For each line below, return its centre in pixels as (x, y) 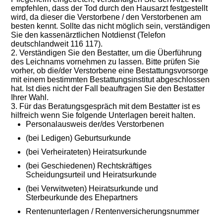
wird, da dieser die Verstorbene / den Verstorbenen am (106, 17)
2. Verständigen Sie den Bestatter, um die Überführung (107, 53)
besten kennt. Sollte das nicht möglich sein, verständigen (111, 26)
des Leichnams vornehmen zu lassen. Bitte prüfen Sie (106, 62)
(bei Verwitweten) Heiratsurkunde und (92, 189)
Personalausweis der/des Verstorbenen (95, 124)
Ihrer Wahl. (30, 98)
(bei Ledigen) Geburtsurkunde (79, 138)
